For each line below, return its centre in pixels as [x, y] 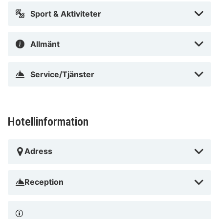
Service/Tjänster [62, 74]
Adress [38, 151]
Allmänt [45, 44]
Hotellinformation [48, 121]
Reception [44, 182]
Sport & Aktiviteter [66, 13]
